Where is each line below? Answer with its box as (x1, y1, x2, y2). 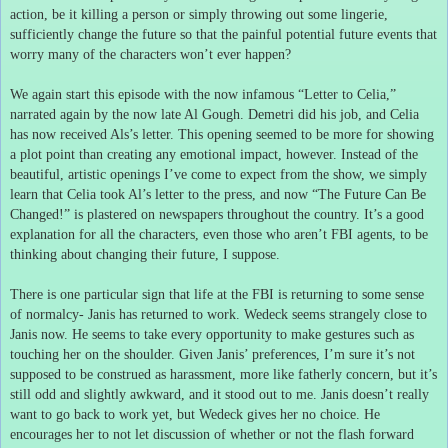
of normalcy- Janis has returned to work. (10, 306, 240, 322)
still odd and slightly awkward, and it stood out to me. (10, 386, 317, 402)
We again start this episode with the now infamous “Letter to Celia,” (10, 86, 396, 102)
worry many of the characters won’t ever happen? (10, 46, 291, 62)
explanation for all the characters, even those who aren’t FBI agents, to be (10, 226, 428, 242)
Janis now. (10, 326, 68, 342)
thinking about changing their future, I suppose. (10, 246, 280, 262)
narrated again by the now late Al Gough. (10, 106, 244, 122)
